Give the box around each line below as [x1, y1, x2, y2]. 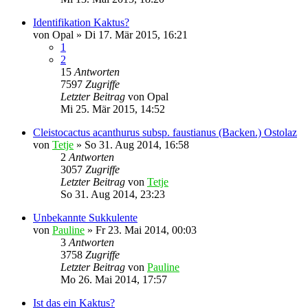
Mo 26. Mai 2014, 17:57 [60, 274, 167, 285]
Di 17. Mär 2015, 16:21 [85, 29, 188, 41]
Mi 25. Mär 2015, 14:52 [60, 103, 165, 115]
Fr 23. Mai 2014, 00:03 [96, 224, 197, 236]
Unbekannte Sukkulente [33, 212, 137, 223]
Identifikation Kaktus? [33, 16, 129, 28]
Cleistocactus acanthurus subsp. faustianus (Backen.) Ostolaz [33, 126, 297, 138]
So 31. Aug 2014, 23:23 [60, 188, 165, 200]
